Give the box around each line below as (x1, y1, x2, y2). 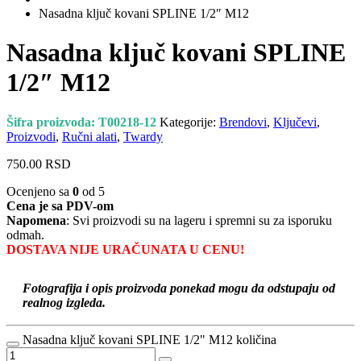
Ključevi (273, 114, 317, 129)
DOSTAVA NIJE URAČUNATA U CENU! (6, 242, 244, 256)
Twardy (123, 129, 163, 143)
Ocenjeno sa (6, 184, 73, 198)
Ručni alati (62, 129, 117, 143)
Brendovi (219, 114, 267, 129)
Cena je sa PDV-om (6, 198, 114, 213)
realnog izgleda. (23, 295, 106, 309)
